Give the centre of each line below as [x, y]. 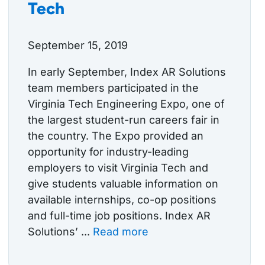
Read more [121, 232]
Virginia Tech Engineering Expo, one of [126, 104]
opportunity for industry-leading [108, 152]
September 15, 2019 [78, 46]
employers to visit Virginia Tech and [118, 168]
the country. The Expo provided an [116, 136]
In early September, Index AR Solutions [127, 72]
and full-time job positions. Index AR [119, 216]
